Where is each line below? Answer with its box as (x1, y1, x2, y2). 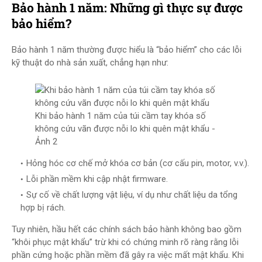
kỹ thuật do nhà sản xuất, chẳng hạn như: (12, 57, 168, 68)
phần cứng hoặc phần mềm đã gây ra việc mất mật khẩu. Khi (12, 250, 244, 260)
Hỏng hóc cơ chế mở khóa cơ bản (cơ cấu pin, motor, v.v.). (26, 158, 249, 168)
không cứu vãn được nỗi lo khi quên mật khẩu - (35, 123, 215, 134)
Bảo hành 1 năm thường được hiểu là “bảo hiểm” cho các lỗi (12, 44, 242, 55)
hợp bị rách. (20, 202, 65, 213)
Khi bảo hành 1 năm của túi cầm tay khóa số (35, 111, 206, 121)
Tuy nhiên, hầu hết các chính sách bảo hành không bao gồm (12, 224, 242, 235)
